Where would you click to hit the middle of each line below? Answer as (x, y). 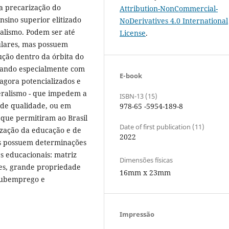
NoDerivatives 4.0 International (174, 20)
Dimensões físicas (146, 160)
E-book (131, 75)
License (133, 33)
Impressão (137, 214)
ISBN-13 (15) (139, 96)
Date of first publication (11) (162, 127)
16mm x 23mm (145, 172)
